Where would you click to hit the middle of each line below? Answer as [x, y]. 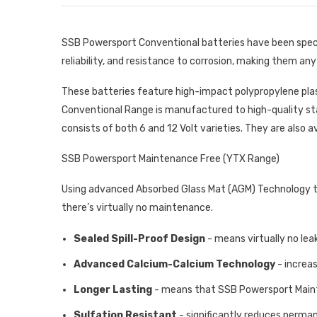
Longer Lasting [113, 290]
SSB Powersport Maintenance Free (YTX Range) [171, 159]
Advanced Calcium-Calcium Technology [174, 265]
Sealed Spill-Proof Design [139, 239]
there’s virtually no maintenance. [137, 208]
